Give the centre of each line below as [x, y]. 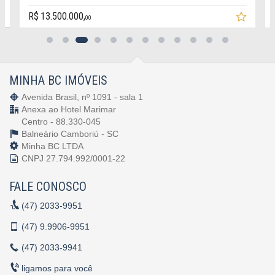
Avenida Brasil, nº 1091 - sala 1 [82, 97]
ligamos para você [57, 268]
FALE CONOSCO [48, 186]
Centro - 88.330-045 [61, 121]
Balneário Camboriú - [64, 134]
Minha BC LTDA [52, 146]
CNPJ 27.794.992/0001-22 [73, 158]
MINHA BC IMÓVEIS [58, 80]
